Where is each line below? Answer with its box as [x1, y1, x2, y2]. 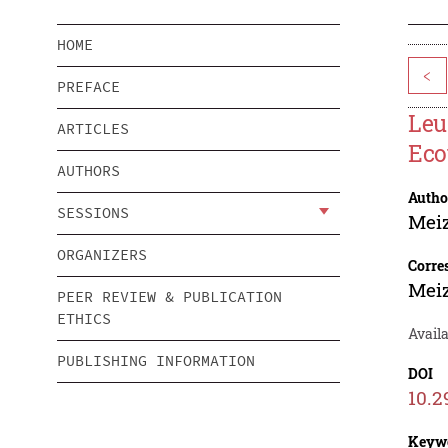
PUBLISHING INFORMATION [57, 351, 255, 371]
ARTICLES [57, 119, 129, 139]
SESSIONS [57, 203, 129, 223]
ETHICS [57, 309, 111, 329]
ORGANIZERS [57, 245, 147, 265]
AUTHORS [57, 161, 120, 181]
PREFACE [57, 77, 120, 97]
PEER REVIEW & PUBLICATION [57, 287, 282, 307]
